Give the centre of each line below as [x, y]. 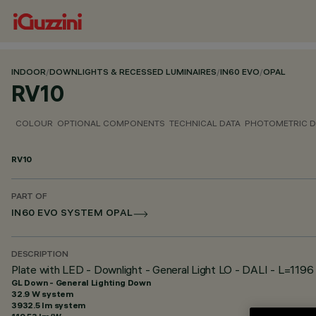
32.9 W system [42, 294]
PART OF [29, 197]
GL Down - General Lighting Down [81, 282]
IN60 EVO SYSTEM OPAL [72, 214]
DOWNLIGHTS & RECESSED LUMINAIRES [133, 73]
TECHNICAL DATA [205, 123]
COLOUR [34, 123]
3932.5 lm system [49, 305]
